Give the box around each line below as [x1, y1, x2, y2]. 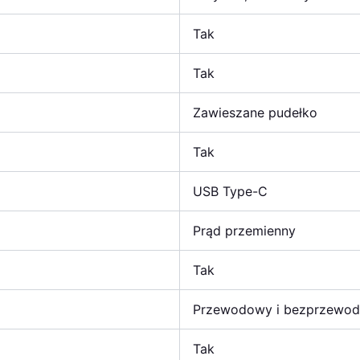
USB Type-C [193, 182, 268, 199]
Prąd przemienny [193, 222, 296, 239]
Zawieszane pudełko [193, 104, 317, 121]
